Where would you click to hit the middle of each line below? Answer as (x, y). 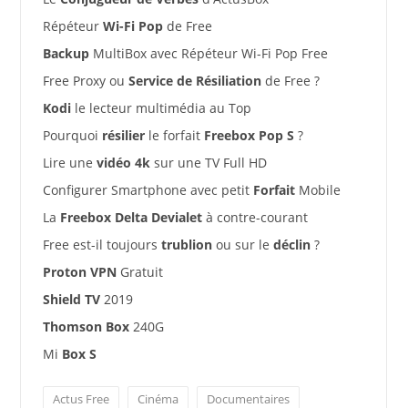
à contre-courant (255, 218)
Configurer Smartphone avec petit (148, 190)
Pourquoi (72, 136)
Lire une (69, 163)
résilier (123, 136)
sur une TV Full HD (208, 163)
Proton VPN (79, 272)
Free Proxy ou (85, 81)
